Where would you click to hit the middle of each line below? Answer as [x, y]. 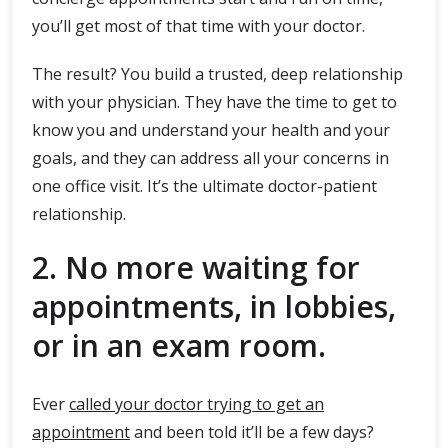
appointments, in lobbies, [214, 306]
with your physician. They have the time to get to [214, 102]
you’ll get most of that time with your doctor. [200, 26]
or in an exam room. [179, 345]
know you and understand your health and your [211, 130]
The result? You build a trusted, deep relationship [217, 74]
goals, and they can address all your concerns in [210, 158]
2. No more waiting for [196, 267]
